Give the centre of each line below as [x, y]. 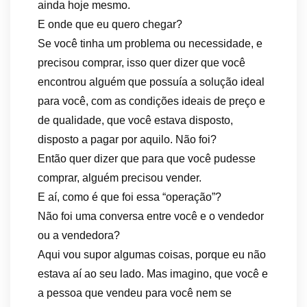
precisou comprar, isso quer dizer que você [142, 63]
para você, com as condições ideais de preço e [151, 101]
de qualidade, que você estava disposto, [135, 120]
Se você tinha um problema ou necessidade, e [150, 44]
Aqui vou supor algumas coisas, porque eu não [152, 255]
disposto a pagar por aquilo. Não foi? [127, 139]
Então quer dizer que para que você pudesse [147, 159]
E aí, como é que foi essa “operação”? [130, 197]
